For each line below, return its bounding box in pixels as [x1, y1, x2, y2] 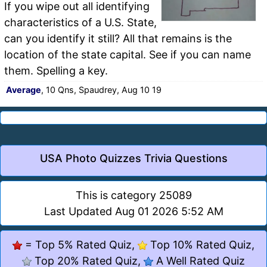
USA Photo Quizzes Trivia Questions [39, 151, 228, 164]
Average [6, 84, 41, 95]
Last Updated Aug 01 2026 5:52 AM [44, 204, 223, 218]
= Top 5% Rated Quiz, [22, 238, 138, 251]
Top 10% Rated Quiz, [147, 238, 254, 251]
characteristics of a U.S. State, [4, 15, 157, 29]
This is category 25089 [75, 188, 192, 201]
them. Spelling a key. [4, 64, 108, 77]
